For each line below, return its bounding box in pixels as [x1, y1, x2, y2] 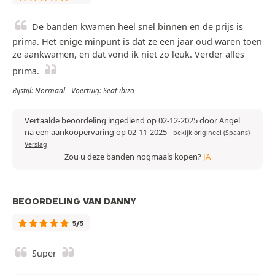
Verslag [25, 140, 47, 149]
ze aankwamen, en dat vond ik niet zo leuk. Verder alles [12, 48, 244, 61]
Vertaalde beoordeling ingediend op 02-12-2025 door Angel [25, 115, 240, 126]
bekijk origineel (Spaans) [173, 128, 250, 137]
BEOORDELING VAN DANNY [12, 196, 136, 207]
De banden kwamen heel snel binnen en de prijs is [32, 21, 243, 33]
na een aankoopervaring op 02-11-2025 [25, 126, 169, 138]
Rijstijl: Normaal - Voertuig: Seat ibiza [12, 85, 134, 96]
